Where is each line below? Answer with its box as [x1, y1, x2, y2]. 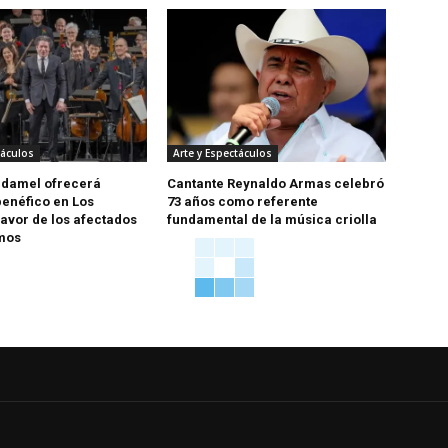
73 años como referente [167, 194, 319, 210]
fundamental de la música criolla [167, 212, 378, 228]
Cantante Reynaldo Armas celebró [167, 176, 385, 192]
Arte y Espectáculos [173, 146, 273, 161]
